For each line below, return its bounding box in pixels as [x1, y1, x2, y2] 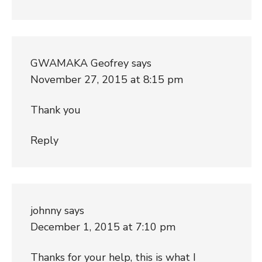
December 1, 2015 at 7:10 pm [30, 219, 175, 234]
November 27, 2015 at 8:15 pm [30, 72, 183, 87]
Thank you [30, 102, 81, 117]
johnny [30, 203, 61, 218]
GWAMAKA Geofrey [30, 56, 129, 70]
